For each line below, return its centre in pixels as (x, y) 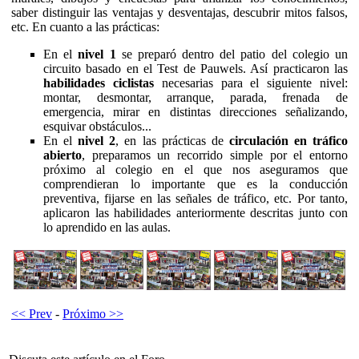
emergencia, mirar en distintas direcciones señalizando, (196, 111)
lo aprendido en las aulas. (107, 227)
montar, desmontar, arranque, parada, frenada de (196, 97)
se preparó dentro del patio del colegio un (232, 54)
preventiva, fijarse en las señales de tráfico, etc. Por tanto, (196, 198)
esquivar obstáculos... (97, 126)
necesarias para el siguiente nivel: (251, 83)
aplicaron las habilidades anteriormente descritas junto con (196, 212)
